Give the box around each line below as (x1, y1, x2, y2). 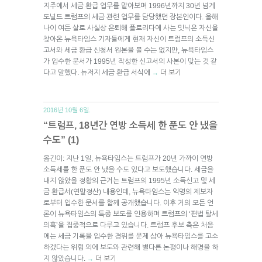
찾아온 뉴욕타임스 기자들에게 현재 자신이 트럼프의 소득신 (43, 35, 215, 43)
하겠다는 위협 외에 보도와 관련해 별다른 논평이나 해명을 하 (43, 243, 218, 251)
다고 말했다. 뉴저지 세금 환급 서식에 (43, 68, 152, 77)
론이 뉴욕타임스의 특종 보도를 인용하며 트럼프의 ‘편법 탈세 (43, 209, 218, 218)
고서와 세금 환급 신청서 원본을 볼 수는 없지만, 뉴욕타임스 (43, 46, 213, 54)
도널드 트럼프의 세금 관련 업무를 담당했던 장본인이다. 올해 (43, 12, 218, 21)
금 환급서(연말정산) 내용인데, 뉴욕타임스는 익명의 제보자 (43, 187, 213, 196)
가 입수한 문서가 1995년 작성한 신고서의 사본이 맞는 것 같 (43, 57, 217, 65)
